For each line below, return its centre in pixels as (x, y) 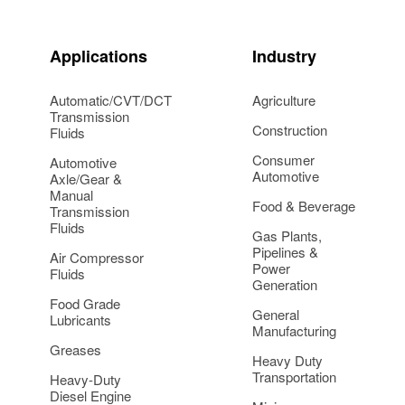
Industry (284, 56)
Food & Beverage (304, 206)
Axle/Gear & (86, 179)
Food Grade (85, 303)
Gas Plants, (287, 235)
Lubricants (80, 320)
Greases (75, 349)
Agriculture (284, 100)
